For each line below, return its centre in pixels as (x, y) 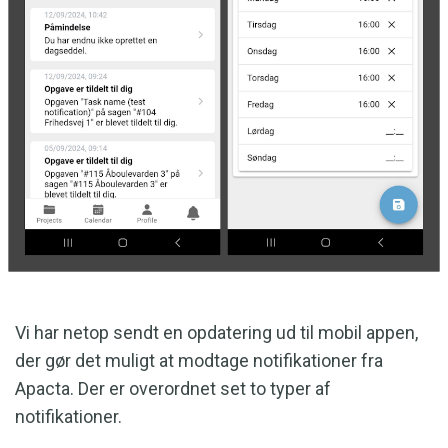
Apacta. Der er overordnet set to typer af (173, 388)
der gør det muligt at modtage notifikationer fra (199, 360)
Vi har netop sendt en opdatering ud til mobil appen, (216, 332)
